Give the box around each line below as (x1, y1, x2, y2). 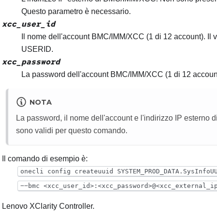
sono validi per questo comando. (16, 126, 127, 135)
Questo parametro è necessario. (21, 7, 131, 16)
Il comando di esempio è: (2, 154, 88, 163)
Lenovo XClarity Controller (2, 201, 93, 210)
